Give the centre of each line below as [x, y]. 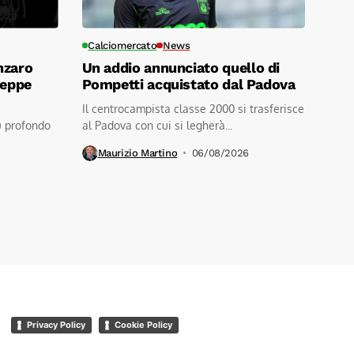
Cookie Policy [143, 324]
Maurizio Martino [137, 153]
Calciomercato [122, 45]
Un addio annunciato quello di [181, 67]
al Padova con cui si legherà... [157, 125]
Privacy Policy [56, 324]
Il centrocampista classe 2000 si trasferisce [193, 108]
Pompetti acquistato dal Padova [188, 84]
